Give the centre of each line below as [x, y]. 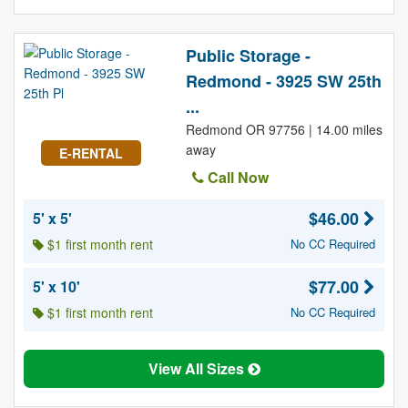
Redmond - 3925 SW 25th [283, 81]
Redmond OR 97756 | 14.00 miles [284, 129]
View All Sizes [198, 368]
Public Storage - [248, 56]
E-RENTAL [91, 153]
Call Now [236, 177]
